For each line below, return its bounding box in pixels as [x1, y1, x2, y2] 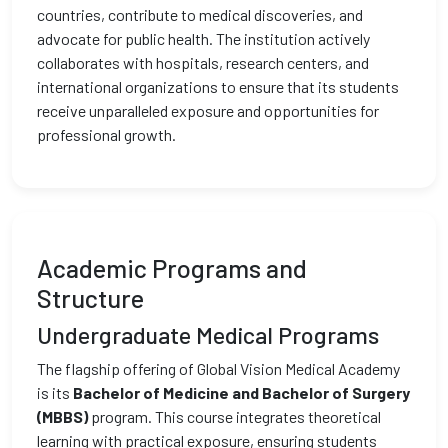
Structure [37, 283, 144, 313]
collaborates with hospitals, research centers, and [37, 53, 369, 72]
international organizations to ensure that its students [37, 77, 399, 96]
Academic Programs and [37, 253, 307, 283]
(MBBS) [37, 407, 88, 426]
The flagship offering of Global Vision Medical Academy [37, 359, 400, 378]
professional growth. [37, 125, 176, 144]
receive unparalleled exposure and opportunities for [37, 101, 379, 120]
